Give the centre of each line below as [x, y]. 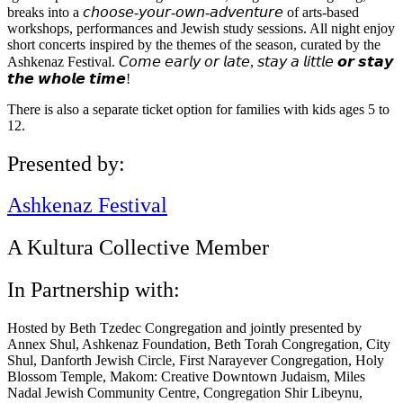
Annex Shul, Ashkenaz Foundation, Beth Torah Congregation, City [199, 345]
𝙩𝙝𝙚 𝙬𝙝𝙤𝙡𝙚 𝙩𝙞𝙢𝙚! [69, 78]
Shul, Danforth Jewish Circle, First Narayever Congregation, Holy [196, 361]
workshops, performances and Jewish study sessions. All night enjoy [201, 28]
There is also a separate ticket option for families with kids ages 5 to [198, 109]
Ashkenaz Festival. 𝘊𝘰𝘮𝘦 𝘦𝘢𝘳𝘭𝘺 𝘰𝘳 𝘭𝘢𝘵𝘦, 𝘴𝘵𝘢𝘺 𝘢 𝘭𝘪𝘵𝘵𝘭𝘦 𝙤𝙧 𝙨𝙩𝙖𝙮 [200, 61]
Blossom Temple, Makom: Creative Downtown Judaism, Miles [186, 377]
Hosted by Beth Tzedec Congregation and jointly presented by [184, 328]
